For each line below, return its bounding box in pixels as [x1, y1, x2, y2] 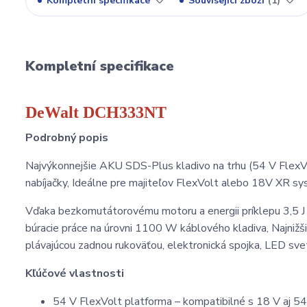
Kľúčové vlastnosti [25, 266, 124, 281]
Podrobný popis [25, 130, 108, 145]
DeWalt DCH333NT [25, 103, 167, 121]
